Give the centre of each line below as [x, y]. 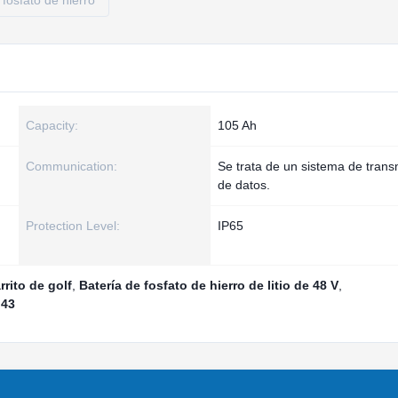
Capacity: [52, 125]
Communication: [72, 166]
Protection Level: [73, 226]
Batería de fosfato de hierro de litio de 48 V [209, 285]
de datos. [244, 185]
